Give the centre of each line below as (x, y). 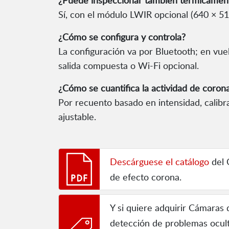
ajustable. (77, 117)
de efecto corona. (146, 177)
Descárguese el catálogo (159, 162)
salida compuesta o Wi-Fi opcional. (129, 66)
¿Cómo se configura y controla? (122, 37)
